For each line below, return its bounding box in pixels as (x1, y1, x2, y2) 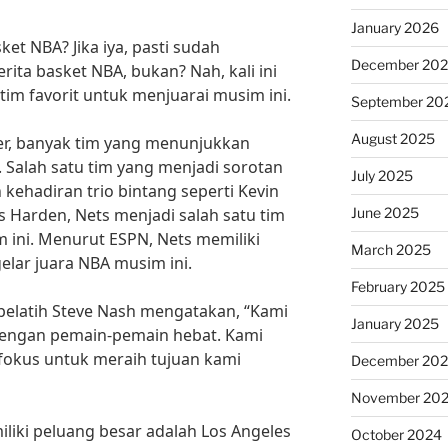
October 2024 (350, 426, 442, 443)
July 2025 (350, 167, 413, 184)
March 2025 (350, 241, 431, 258)
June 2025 (350, 204, 419, 221)
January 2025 (350, 315, 439, 332)
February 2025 (350, 278, 445, 295)
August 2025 (350, 130, 435, 147)
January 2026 (350, 19, 439, 36)
